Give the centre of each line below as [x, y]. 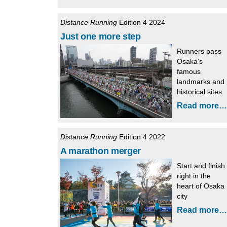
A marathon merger [101, 151]
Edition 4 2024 [141, 22]
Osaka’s [190, 61]
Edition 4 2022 [141, 137]
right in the [194, 176]
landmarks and [201, 81]
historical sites [199, 91]
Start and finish [201, 166]
